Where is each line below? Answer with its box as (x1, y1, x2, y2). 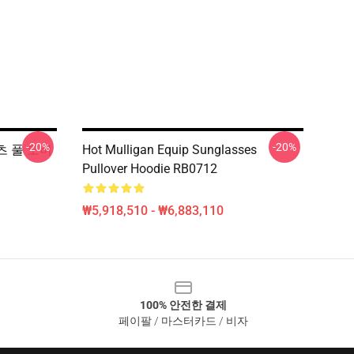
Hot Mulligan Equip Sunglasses (82, 142, 257, 157)
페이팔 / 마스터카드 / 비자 (119, 314, 248, 327)
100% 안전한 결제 (140, 299, 227, 311)
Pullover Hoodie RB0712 (82, 161, 217, 176)
